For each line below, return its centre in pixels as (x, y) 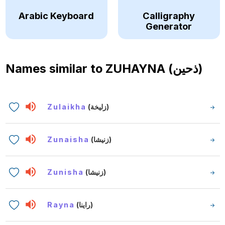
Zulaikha (67, 106)
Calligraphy (169, 15)
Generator (169, 26)
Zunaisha (69, 139)
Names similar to (55, 68)
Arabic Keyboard (56, 15)
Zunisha (66, 172)
